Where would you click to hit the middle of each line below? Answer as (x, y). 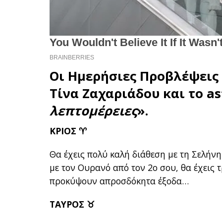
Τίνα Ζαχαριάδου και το (128, 94)
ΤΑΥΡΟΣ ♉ (72, 204)
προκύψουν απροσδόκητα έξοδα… (119, 181)
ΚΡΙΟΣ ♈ (68, 131)
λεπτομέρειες (94, 111)
